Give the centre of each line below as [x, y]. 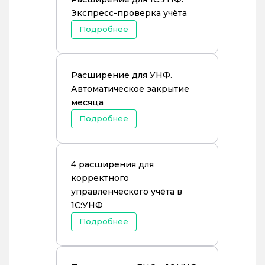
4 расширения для [112, 164]
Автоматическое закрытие [130, 89]
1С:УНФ [87, 205]
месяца [87, 102]
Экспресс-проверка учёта [129, 13]
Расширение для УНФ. [122, 75]
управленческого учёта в [127, 192]
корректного [100, 178]
